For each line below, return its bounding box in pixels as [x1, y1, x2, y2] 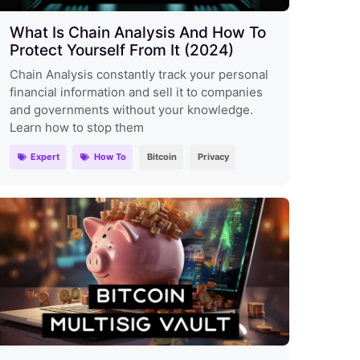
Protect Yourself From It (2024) [9, 40, 234, 59]
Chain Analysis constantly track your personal [9, 66, 268, 82]
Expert [31, 150, 60, 162]
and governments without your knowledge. [9, 101, 253, 117]
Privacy [197, 150, 229, 162]
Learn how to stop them [9, 119, 144, 135]
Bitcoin [146, 150, 177, 162]
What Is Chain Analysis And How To [9, 22, 266, 42]
